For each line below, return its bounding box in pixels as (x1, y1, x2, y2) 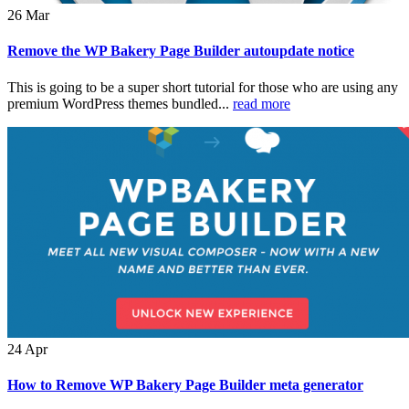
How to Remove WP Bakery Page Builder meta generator (7, 376, 363, 393)
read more (233, 95, 290, 111)
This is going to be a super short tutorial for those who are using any (7, 79, 398, 95)
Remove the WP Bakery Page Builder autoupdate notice (7, 43, 354, 59)
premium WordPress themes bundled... (7, 95, 233, 111)
